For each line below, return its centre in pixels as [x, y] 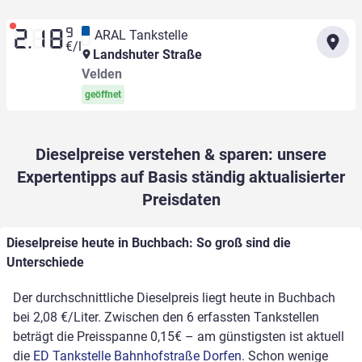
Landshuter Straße [145, 55]
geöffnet [103, 95]
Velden [101, 74]
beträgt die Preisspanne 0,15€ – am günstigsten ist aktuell [179, 337]
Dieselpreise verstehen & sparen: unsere [181, 155]
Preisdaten [181, 200]
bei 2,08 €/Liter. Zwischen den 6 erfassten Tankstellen [166, 318]
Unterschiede [45, 263]
